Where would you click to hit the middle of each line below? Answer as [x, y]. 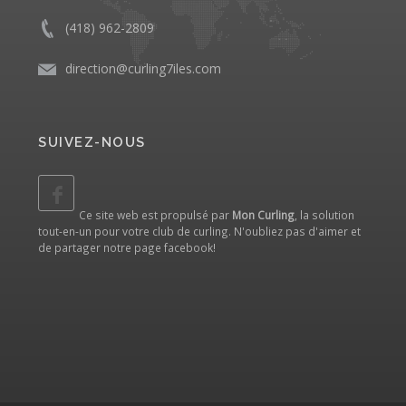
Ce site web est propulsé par [155, 214]
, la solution [324, 214]
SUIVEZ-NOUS [92, 142]
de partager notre [86, 247]
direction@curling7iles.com [143, 68]
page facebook [174, 247]
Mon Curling [263, 214]
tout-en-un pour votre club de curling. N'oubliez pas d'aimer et [199, 231]
